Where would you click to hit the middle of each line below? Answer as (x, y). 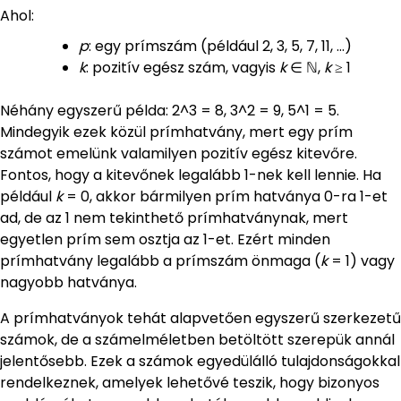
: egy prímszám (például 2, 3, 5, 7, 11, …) (220, 47)
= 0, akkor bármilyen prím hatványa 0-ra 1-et (225, 197)
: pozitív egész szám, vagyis (183, 68)
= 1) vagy (361, 261)
